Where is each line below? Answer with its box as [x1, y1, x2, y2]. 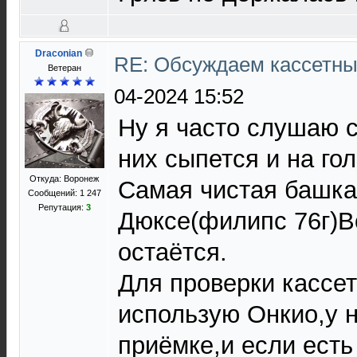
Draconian [34, 48, 82, 59]
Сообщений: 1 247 [27, 188, 101, 198]
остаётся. [118, 238, 227, 266]
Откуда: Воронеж [29, 174, 99, 183]
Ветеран [47, 63, 81, 73]
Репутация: [37, 202, 86, 212]
